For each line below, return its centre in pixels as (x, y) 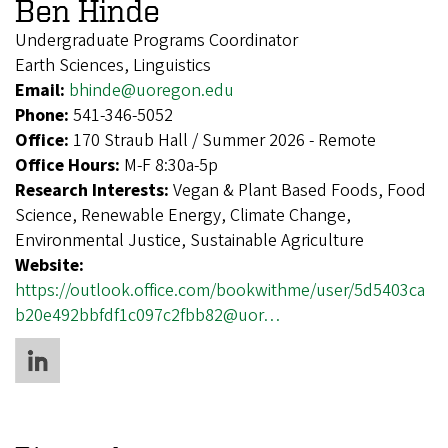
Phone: (44, 115)
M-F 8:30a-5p (171, 165)
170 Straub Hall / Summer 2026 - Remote (224, 140)
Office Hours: (69, 165)
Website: (49, 265)
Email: (42, 90)
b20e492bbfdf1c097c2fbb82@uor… (147, 315)
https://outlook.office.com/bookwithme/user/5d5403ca (220, 290)
